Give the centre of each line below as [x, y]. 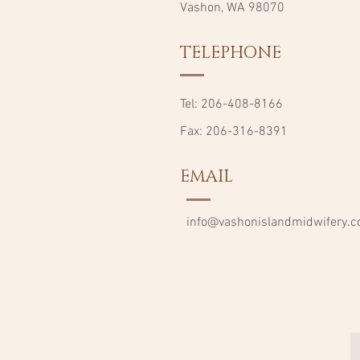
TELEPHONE [231, 53]
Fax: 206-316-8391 [234, 132]
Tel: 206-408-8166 [231, 104]
